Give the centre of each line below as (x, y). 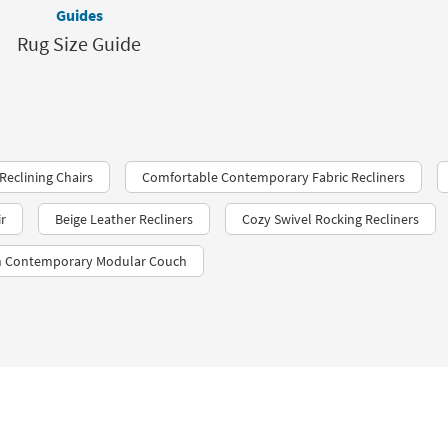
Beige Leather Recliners (124, 219)
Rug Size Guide (79, 43)
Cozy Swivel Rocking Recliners (330, 219)
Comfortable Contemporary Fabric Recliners (273, 177)
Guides (79, 15)
